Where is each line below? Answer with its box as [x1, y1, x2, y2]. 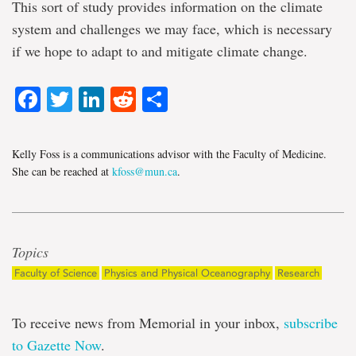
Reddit [136, 81, 210, 118]
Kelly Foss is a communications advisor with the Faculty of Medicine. [12, 146, 327, 162]
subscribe [284, 313, 338, 333]
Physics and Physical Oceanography [104, 267, 270, 280]
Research [277, 267, 319, 280]
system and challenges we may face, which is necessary [12, 19, 332, 38]
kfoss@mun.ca [112, 164, 177, 180]
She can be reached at [12, 164, 112, 180]
